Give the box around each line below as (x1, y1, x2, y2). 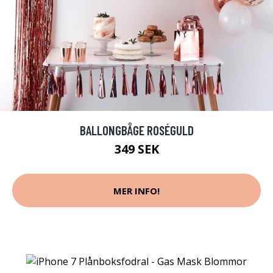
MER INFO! (113, 184, 160, 197)
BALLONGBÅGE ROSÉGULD (79, 122, 194, 138)
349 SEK (114, 141, 159, 157)
